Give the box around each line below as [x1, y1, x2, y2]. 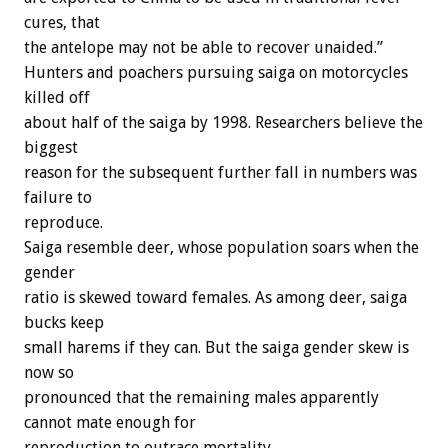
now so [24, 363, 74, 383]
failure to [24, 188, 92, 208]
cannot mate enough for [24, 413, 196, 433]
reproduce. [24, 213, 103, 233]
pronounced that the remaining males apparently [24, 388, 379, 408]
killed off [24, 88, 90, 108]
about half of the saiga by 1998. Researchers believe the [24, 113, 423, 133]
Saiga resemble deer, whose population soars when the [24, 238, 419, 258]
